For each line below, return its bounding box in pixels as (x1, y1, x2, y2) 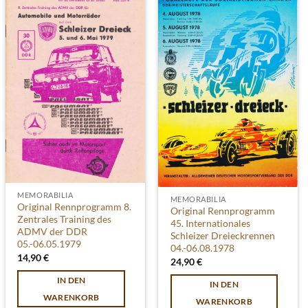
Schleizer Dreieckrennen (170, 230, 275, 242)
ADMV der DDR (17, 225, 88, 238)
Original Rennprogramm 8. (17, 201, 132, 213)
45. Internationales (170, 217, 250, 230)
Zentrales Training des (17, 213, 112, 225)
